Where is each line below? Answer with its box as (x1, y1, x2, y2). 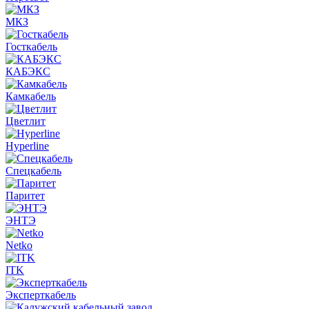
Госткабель (6, 40, 57, 52)
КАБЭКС (6, 65, 50, 77)
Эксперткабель (6, 288, 76, 301)
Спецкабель (6, 164, 61, 177)
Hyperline (6, 139, 49, 152)
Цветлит (6, 114, 46, 127)
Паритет (6, 189, 45, 201)
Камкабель (6, 90, 56, 102)
